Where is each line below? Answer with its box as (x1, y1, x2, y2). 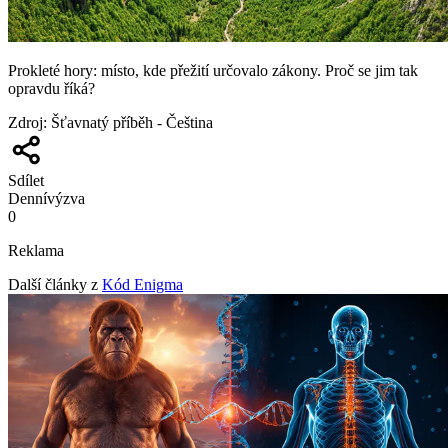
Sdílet (8, 171, 44, 189)
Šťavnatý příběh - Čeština (51, 113, 213, 131)
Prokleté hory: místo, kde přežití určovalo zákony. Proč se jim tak (8, 61, 418, 79)
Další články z (8, 275, 98, 293)
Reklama (8, 241, 64, 259)
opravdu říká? (8, 79, 95, 97)
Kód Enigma (102, 275, 183, 293)
